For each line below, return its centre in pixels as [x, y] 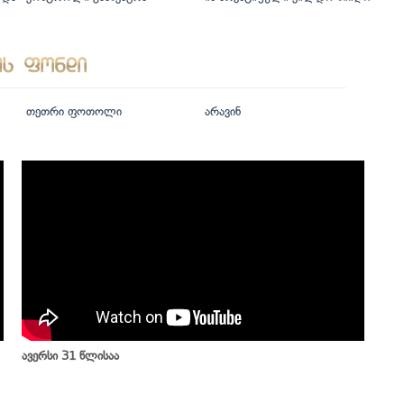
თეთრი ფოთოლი [74, 111]
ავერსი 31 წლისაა [70, 355]
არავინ [222, 111]
